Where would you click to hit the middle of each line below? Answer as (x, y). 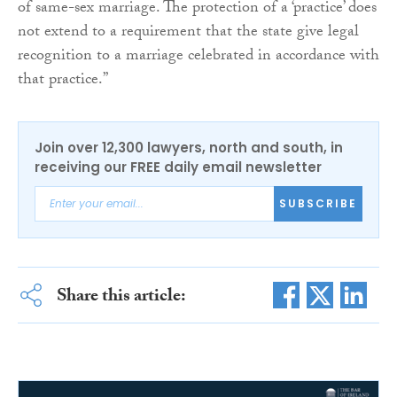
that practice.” (63, 81)
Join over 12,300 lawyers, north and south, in (189, 147)
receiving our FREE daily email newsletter (178, 167)
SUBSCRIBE (318, 204)
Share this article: (121, 297)
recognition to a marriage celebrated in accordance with (198, 57)
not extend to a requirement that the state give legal (188, 33)
